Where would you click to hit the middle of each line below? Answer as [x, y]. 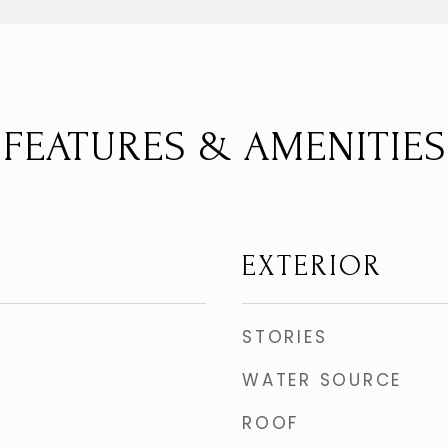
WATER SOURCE [322, 380]
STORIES [285, 337]
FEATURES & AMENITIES [224, 147]
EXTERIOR [312, 266]
